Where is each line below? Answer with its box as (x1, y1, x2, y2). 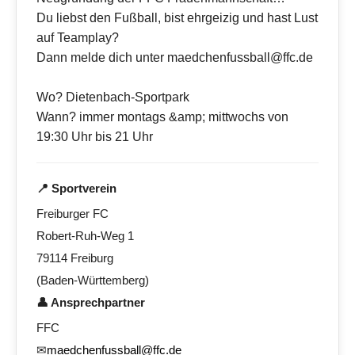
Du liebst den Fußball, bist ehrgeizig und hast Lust (36, 11, 318, 25)
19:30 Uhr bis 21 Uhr (36, 130, 153, 144)
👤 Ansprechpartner (36, 296, 145, 310)
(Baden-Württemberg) (36, 273, 149, 288)
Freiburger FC (36, 207, 109, 221)
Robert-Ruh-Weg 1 (36, 229, 134, 243)
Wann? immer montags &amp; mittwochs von (36, 110, 288, 124)
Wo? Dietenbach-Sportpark (36, 90, 189, 105)
